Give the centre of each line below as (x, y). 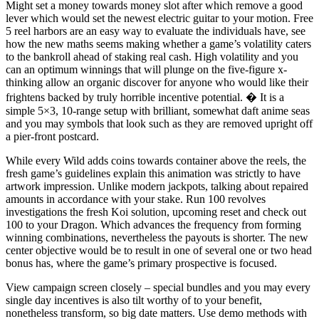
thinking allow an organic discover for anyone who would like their (157, 82)
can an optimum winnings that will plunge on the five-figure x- (146, 69)
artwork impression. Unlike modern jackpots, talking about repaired (157, 186)
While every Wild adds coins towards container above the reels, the (156, 160)
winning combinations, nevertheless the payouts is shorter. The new (157, 237)
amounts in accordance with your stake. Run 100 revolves (136, 199)
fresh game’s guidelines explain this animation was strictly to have (153, 173)
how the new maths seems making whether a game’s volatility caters (158, 43)
